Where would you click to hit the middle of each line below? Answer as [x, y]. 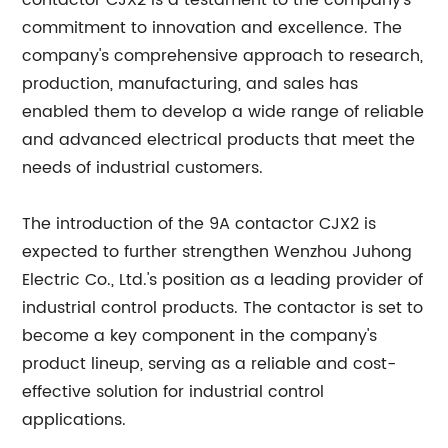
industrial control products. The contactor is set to [223, 308]
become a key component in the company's [200, 336]
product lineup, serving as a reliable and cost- [209, 364]
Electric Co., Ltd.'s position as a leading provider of [223, 280]
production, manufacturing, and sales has [190, 84]
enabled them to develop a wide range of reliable [223, 112]
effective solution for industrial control [173, 392]
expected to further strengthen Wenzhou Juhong [217, 252]
